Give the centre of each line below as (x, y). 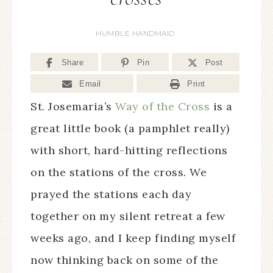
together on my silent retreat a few (128, 216)
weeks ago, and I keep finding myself (133, 238)
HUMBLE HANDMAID (135, 33)
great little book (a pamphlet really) (130, 128)
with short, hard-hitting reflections (129, 150)
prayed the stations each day (111, 194)
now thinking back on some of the (124, 260)
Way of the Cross (162, 106)
